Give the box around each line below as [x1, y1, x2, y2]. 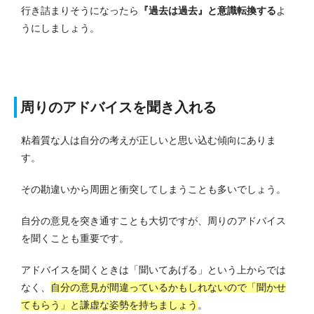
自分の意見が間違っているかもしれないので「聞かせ [50, 282, 286, 294]
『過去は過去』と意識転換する [139, 5, 276, 17]
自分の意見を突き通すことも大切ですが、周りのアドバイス [21, 215, 286, 227]
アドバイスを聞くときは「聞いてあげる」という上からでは [21, 264, 286, 276]
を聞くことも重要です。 [21, 233, 129, 245]
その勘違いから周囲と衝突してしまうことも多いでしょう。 [21, 184, 286, 196]
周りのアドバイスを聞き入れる [20, 100, 217, 116]
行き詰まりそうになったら [21, 5, 139, 17]
